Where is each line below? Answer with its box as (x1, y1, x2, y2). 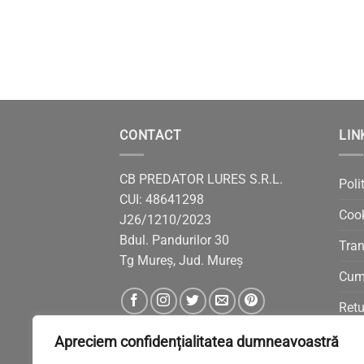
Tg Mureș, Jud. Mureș (119, 253, 243, 269)
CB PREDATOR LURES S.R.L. (119, 171, 283, 188)
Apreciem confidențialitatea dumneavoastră (54, 333, 339, 350)
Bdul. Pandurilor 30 (119, 232, 229, 249)
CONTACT (119, 127, 182, 143)
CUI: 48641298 (119, 192, 204, 208)
